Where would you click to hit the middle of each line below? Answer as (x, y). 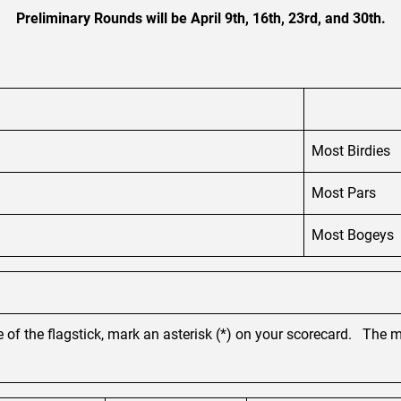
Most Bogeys (353, 235)
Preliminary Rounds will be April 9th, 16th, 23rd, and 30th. (200, 18)
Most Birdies (351, 150)
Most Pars (344, 192)
